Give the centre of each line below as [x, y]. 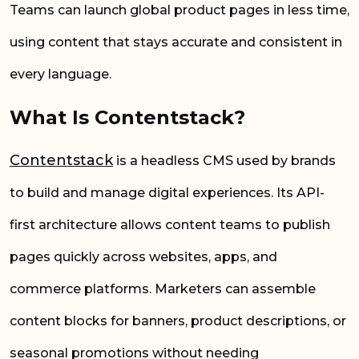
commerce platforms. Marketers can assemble [163, 289]
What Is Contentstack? [130, 117]
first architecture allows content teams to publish [170, 225]
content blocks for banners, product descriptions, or [178, 321]
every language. [62, 74]
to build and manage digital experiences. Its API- [167, 193]
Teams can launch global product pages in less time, [179, 10]
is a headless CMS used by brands [224, 161]
